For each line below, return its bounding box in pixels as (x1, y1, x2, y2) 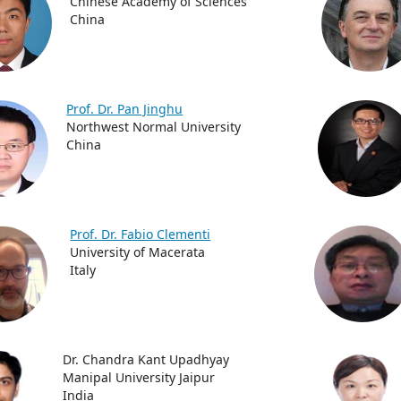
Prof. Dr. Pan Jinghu (66, 100, 183, 117)
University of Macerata (70, 243, 206, 260)
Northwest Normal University (66, 118, 242, 135)
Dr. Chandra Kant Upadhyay (63, 351, 230, 368)
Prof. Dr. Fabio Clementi (70, 226, 211, 243)
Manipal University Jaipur (63, 369, 216, 386)
